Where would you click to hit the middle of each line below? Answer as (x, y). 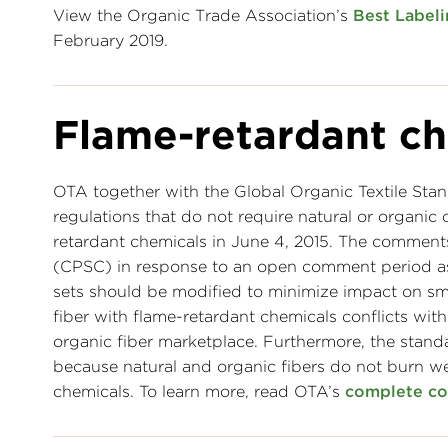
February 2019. (110, 41)
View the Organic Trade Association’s (203, 16)
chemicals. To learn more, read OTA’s (199, 392)
